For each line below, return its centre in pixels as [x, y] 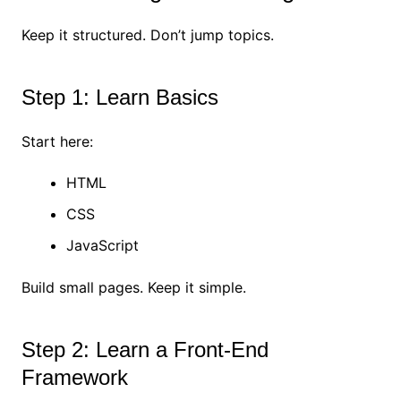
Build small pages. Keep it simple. [133, 288]
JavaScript [102, 246]
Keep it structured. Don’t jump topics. [147, 35]
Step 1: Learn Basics [119, 98]
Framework [74, 378]
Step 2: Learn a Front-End [145, 350]
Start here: [57, 142]
